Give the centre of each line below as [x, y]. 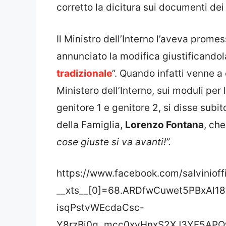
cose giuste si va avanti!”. [114, 142]
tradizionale [84, 73]
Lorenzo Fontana [164, 125]
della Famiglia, [91, 125]
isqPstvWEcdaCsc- [100, 208]
